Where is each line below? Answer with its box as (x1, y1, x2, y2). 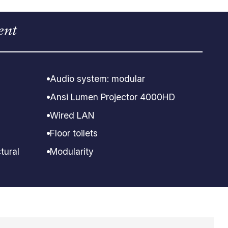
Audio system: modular (50, 73, 145, 84)
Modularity (50, 146, 94, 157)
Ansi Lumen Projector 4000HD (50, 91, 175, 102)
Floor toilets (50, 128, 98, 139)
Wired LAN (50, 109, 94, 121)
